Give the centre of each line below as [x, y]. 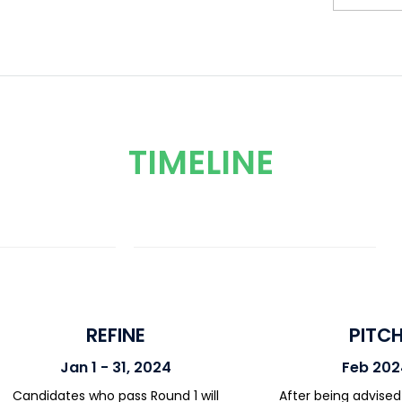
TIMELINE [201, 162]
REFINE [115, 335]
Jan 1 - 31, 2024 [115, 367]
